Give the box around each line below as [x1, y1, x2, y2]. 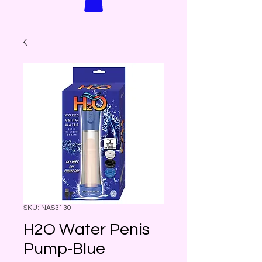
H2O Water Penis [23, 220, 150, 238]
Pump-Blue [23, 240, 105, 257]
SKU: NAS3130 [23, 204, 71, 212]
